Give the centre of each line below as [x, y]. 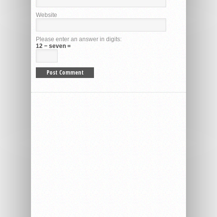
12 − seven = [53, 46]
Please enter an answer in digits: [79, 39]
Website [46, 15]
